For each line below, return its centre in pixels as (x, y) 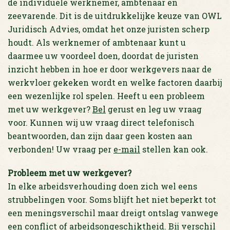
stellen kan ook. (174, 149)
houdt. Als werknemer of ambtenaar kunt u (97, 42)
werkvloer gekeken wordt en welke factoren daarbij (115, 82)
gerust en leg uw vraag (154, 109)
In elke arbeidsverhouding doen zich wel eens (102, 186)
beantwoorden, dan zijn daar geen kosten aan (100, 136)
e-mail (127, 149)
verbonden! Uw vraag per (61, 149)
